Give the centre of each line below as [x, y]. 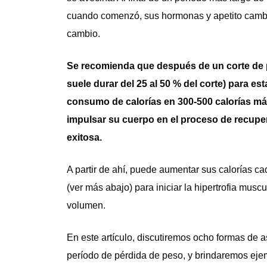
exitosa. [84, 137]
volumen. [86, 205]
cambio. [83, 33]
